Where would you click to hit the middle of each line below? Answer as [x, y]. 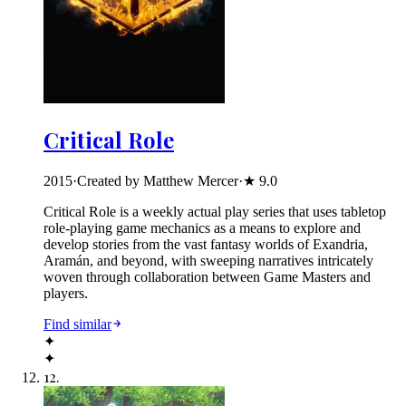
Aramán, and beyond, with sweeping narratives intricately [208, 260]
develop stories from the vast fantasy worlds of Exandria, [206, 244]
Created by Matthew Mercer [158, 180]
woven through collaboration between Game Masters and [207, 276]
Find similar [77, 324]
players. [66, 293]
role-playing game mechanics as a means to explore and [202, 227]
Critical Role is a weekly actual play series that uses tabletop [215, 211]
